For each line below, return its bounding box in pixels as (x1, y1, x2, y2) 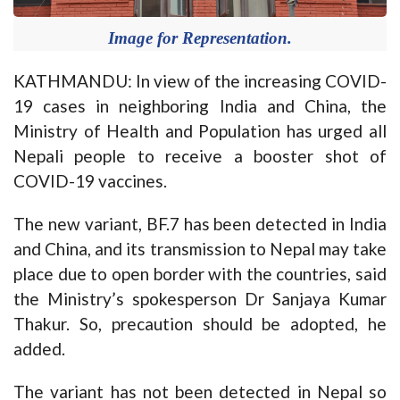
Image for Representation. (108, 28, 292, 47)
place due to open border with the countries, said (13, 262, 387, 284)
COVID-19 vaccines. (13, 170, 167, 191)
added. (13, 337, 65, 359)
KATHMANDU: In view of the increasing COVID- (13, 70, 387, 91)
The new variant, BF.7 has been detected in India (13, 212, 387, 234)
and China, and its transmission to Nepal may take (13, 237, 387, 259)
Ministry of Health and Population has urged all (13, 120, 387, 141)
